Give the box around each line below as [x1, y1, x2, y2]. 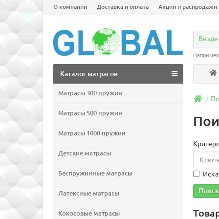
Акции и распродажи [158, 3, 217, 10]
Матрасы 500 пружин [58, 109, 122, 117]
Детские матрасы [58, 150, 111, 157]
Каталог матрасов [60, 70, 118, 78]
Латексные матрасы [58, 190, 119, 197]
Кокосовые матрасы [58, 210, 120, 217]
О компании [53, 3, 87, 10]
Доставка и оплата [97, 3, 149, 10]
